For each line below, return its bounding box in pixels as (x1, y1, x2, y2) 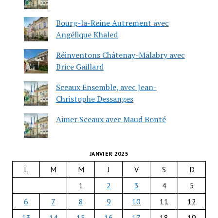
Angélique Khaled (55, 29, 118, 40)
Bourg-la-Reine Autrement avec (55, 17, 169, 28)
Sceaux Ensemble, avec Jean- (55, 81, 157, 92)
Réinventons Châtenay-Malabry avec (55, 49, 185, 60)
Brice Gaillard (55, 61, 104, 72)
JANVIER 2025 (89, 149, 129, 157)
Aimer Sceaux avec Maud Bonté (55, 113, 166, 125)
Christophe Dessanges (55, 93, 133, 104)
